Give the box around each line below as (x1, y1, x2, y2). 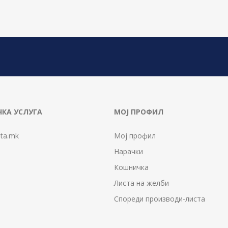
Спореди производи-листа (114, 193, 205, 204)
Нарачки (114, 146, 143, 156)
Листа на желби (114, 178, 169, 188)
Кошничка (114, 162, 149, 172)
